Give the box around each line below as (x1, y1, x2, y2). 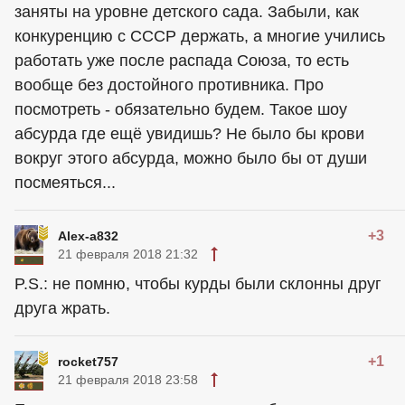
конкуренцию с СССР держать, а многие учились (14, 27, 385, 46)
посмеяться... (14, 174, 116, 193)
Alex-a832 (58, 229, 118, 244)
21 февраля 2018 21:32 (58, 247, 198, 262)
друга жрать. (14, 299, 110, 318)
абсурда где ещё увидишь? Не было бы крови (14, 125, 364, 144)
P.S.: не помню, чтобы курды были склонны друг (14, 275, 381, 294)
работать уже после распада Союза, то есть (14, 52, 349, 71)
